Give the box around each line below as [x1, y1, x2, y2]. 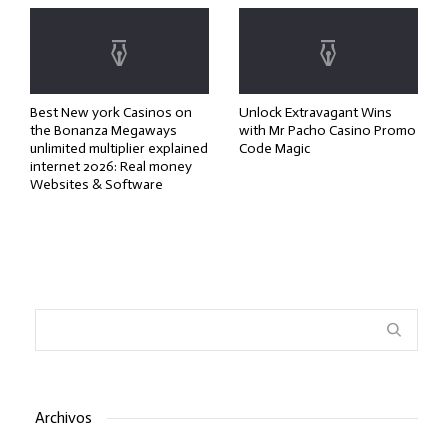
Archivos [35, 408, 92, 428]
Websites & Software [30, 176, 163, 194]
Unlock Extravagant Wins [239, 104, 392, 122]
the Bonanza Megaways [30, 122, 177, 140]
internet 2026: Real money [30, 158, 192, 176]
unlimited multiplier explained [30, 140, 208, 158]
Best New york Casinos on [30, 104, 192, 122]
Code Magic [239, 140, 310, 158]
